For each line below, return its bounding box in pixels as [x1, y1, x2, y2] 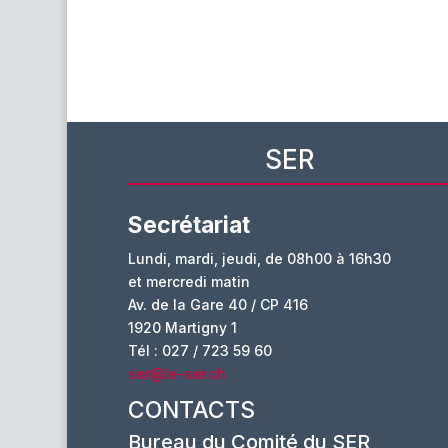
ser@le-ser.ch [127, 365, 226, 383]
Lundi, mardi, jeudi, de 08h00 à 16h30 [127, 250, 391, 268]
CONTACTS [127, 396, 255, 425]
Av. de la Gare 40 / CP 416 [127, 296, 308, 314]
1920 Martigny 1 [127, 319, 237, 337]
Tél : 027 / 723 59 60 [127, 342, 272, 360]
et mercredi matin [127, 273, 250, 291]
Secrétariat [127, 211, 250, 240]
